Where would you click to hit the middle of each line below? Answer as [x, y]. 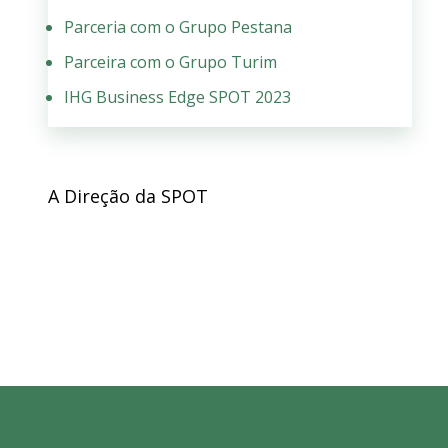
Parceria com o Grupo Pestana [178, 27]
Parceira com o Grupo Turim [170, 62]
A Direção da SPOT [128, 196]
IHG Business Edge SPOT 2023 [177, 97]
